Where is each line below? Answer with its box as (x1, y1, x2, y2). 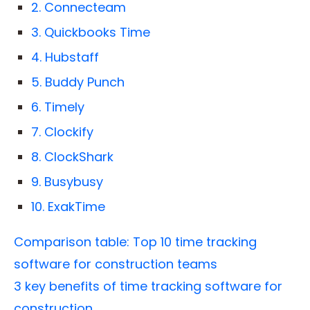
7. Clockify (31, 123, 97, 141)
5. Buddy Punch (31, 73, 125, 91)
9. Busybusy (31, 173, 103, 191)
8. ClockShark (31, 148, 117, 166)
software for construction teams (14, 255, 217, 273)
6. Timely (31, 98, 84, 116)
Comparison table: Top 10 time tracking (14, 233, 257, 251)
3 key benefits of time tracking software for (14, 277, 282, 295)
